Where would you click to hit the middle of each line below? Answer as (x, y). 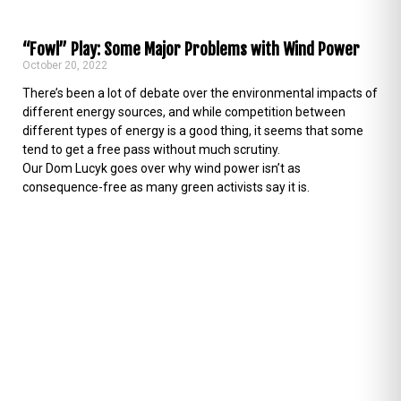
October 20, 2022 (65, 65)
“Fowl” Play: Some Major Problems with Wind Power (191, 49)
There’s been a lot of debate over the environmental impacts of (200, 93)
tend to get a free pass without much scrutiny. (151, 149)
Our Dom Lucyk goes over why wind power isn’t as (162, 168)
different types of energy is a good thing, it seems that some (193, 130)
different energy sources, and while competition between (184, 111)
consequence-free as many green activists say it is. (166, 187)
